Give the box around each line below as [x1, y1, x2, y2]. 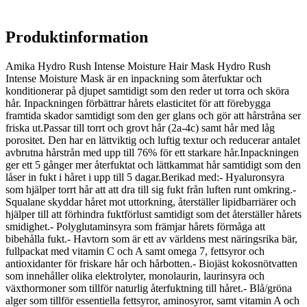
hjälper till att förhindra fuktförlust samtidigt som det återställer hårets [5, 208, 302, 221]
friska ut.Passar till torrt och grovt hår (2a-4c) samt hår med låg [5, 122, 275, 134]
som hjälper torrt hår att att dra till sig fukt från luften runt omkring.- [5, 184, 296, 196]
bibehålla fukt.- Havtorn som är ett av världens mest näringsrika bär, [5, 233, 297, 245]
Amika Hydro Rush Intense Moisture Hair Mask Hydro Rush [5, 60, 271, 73]
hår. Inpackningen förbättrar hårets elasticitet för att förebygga [5, 97, 271, 110]
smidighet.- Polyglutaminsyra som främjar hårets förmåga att [5, 221, 265, 233]
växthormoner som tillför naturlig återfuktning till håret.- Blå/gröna [5, 282, 292, 295]
